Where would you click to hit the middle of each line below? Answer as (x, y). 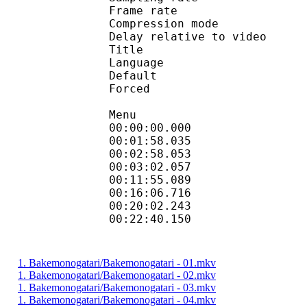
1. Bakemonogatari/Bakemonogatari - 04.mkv (117, 299)
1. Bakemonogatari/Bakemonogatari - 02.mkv (117, 275)
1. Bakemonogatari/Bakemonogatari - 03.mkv (117, 287)
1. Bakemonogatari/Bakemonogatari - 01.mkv (117, 262)
